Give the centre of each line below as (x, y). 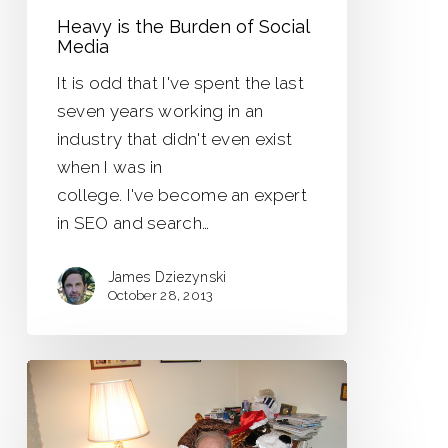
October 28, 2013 (160, 296)
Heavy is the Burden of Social (182, 27)
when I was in (109, 167)
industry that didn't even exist (174, 139)
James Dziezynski (167, 277)
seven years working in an (160, 111)
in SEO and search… (133, 223)
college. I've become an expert (181, 195)
